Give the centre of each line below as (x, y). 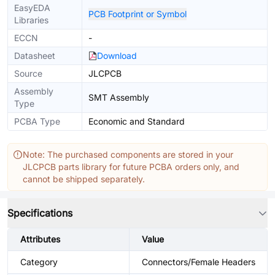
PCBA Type (37, 121)
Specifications (40, 213)
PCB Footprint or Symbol (137, 14)
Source (28, 73)
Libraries (31, 20)
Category (39, 262)
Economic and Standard (137, 121)
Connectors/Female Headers (199, 262)
